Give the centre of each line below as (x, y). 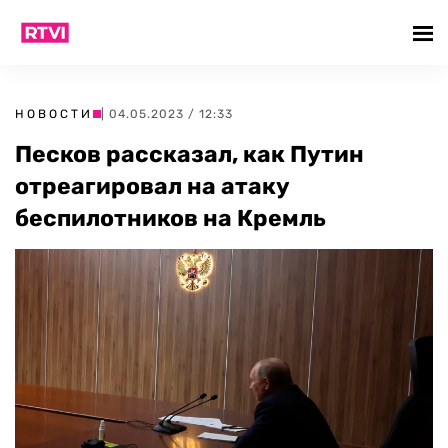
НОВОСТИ (54, 114)
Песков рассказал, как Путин (189, 154)
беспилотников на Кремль (170, 218)
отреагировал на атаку (152, 186)
